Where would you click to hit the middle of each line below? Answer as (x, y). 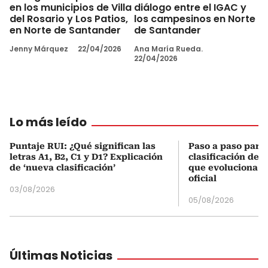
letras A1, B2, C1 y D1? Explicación (86, 156)
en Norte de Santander (65, 30)
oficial (202, 178)
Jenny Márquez (39, 48)
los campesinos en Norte (195, 19)
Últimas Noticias (61, 255)
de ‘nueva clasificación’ (63, 167)
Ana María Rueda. (168, 48)
